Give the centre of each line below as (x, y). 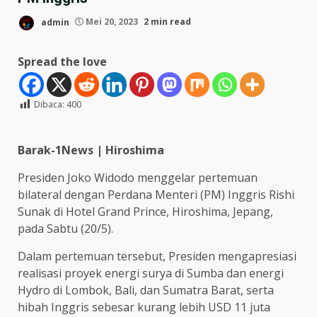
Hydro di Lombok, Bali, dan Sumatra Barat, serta (146, 290)
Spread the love (62, 61)
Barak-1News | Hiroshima (91, 150)
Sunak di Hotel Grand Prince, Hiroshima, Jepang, (145, 211)
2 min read (167, 22)
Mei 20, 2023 (112, 22)
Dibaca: (49, 104)
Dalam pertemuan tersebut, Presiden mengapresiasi (157, 256)
